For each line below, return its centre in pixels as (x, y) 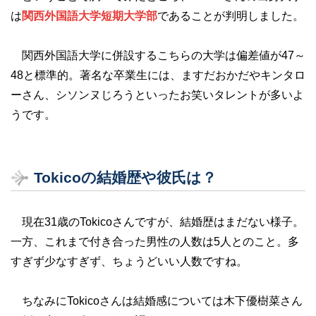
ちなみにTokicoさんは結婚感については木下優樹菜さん (157, 300)
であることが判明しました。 (231, 16)
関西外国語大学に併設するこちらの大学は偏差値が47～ (158, 55)
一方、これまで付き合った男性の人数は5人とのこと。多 (155, 241)
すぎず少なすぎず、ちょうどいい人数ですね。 (129, 261)
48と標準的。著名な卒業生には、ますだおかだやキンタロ (158, 75)
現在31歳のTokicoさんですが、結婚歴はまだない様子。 (157, 221)
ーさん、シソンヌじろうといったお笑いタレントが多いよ (157, 95)
